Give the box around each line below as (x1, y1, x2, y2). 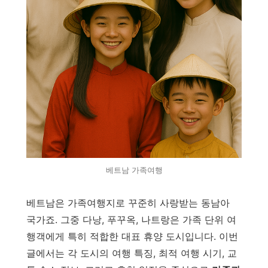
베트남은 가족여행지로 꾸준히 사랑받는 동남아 (26, 197, 230, 209)
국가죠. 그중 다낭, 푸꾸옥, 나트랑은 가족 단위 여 (26, 214, 236, 226)
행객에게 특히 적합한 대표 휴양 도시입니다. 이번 (26, 230, 238, 242)
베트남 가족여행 (105, 165, 163, 175)
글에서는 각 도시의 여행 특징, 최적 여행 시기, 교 (26, 247, 237, 259)
